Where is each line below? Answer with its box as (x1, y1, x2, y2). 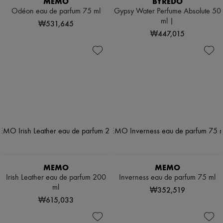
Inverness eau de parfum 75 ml (119, 174, 216, 182)
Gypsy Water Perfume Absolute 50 (113, 7, 221, 16)
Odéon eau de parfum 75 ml (11, 7, 101, 16)
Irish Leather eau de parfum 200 (5, 174, 106, 182)
